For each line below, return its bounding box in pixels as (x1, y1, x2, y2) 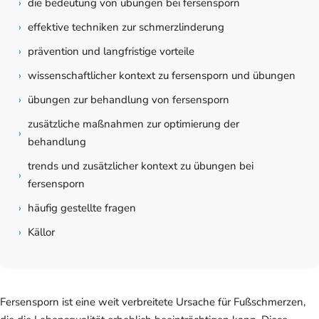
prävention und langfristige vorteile (28, 44, 195, 59)
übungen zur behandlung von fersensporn (28, 93, 230, 108)
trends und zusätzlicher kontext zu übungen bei (28, 159, 254, 174)
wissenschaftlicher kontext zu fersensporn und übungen (28, 68, 296, 83)
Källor (28, 225, 56, 240)
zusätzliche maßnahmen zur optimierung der (28, 117, 240, 132)
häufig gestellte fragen (28, 201, 137, 216)
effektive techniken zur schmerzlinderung (28, 20, 225, 35)
